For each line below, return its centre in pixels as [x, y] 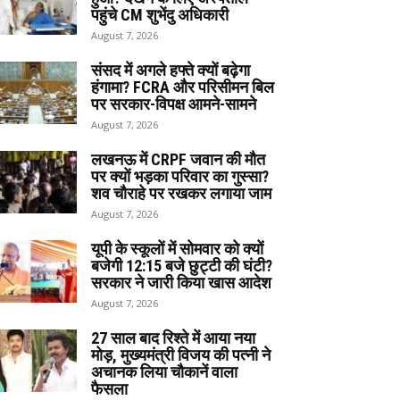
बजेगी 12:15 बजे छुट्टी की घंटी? [182, 265]
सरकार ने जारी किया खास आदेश [181, 282]
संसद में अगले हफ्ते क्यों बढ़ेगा [171, 70]
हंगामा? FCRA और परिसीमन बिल [183, 87]
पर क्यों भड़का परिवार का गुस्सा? [180, 176]
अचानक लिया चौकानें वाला [164, 371]
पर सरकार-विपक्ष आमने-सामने [174, 104]
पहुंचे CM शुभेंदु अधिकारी [160, 14]
